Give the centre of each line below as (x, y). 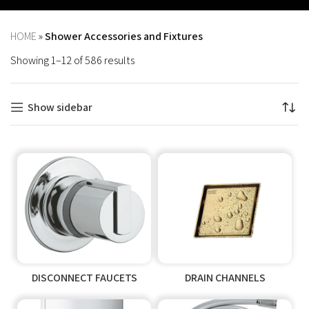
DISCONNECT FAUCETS (84, 277)
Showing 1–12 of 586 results (72, 60)
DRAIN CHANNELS (225, 277)
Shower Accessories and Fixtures (124, 36)
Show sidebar (60, 107)
